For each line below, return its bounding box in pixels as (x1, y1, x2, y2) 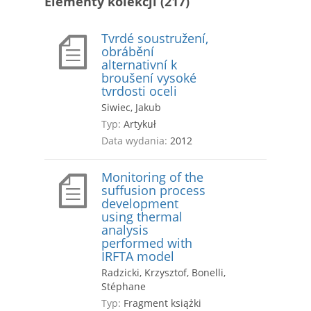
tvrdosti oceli (101, 83, 177, 100)
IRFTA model (101, 248, 174, 265)
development (101, 195, 178, 212)
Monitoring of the (101, 169, 203, 186)
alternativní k (101, 56, 177, 74)
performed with (101, 235, 192, 252)
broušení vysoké (101, 69, 196, 87)
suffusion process (101, 182, 205, 199)
